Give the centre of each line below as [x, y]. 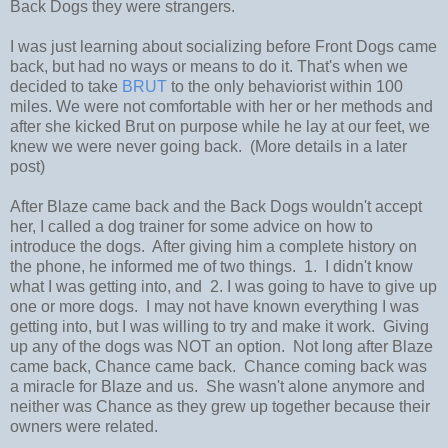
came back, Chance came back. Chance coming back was [218, 367]
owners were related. [84, 427]
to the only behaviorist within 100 [285, 87]
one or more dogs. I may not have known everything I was [214, 307]
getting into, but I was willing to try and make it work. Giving [219, 327]
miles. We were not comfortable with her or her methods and [221, 107]
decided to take [66, 87]
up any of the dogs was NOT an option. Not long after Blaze [221, 347]
